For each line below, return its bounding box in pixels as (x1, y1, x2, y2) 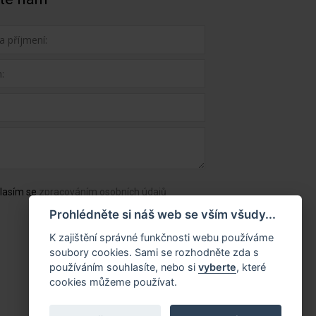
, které (236, 261, 266, 273)
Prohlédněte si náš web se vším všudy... (49, 207, 276, 222)
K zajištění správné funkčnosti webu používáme (49, 231, 274, 243)
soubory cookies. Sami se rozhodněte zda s (49, 246, 259, 258)
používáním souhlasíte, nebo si (49, 261, 198, 273)
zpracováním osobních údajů (38, 186, 166, 197)
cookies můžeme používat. (49, 276, 177, 288)
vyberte (197, 261, 236, 273)
